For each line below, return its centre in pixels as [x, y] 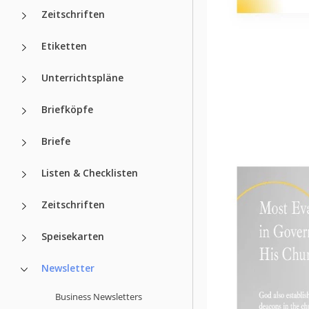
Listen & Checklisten [90, 172]
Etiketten [64, 46]
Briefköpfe [67, 109]
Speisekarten [73, 236]
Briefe [56, 141]
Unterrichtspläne [82, 77]
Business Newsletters [99, 296]
